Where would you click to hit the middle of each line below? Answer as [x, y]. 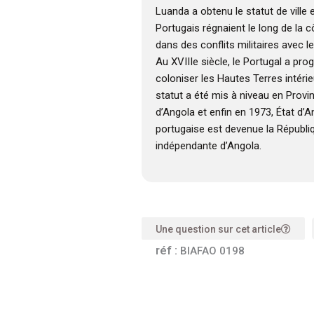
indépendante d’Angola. [208, 146]
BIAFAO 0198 [212, 251]
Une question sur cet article [218, 230]
